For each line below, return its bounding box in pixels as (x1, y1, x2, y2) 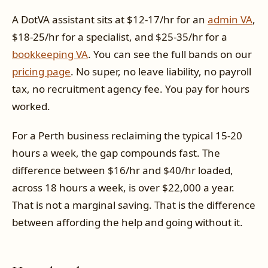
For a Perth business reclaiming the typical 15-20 (12, 129, 242, 143)
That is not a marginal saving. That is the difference (12, 198, 255, 212)
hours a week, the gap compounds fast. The (12, 146, 220, 160)
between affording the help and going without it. (12, 215, 243, 230)
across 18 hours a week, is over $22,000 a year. (12, 181, 234, 195)
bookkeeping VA (12, 47, 88, 61)
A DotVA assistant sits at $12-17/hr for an (12, 12, 208, 26)
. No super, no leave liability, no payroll (71, 64, 251, 78)
